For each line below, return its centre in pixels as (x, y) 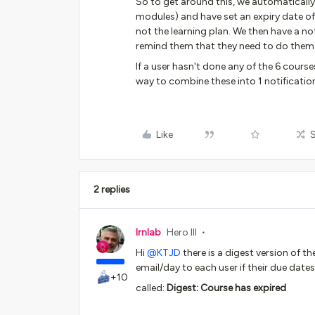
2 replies (112, 189)
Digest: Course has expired (227, 288)
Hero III (182, 232)
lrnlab (148, 232)
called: (151, 288)
